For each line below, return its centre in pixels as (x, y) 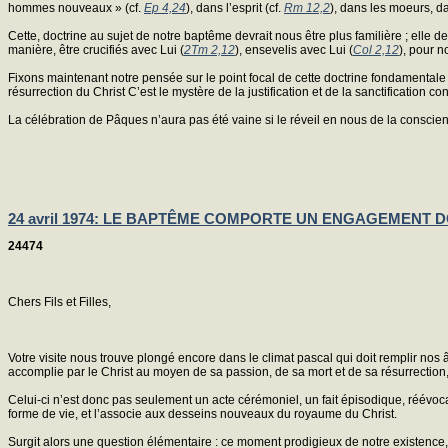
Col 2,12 (376, 50)
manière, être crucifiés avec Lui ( (96, 50)
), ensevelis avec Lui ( (294, 50)
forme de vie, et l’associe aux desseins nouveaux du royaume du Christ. (202, 414)
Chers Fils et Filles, (59, 302)
